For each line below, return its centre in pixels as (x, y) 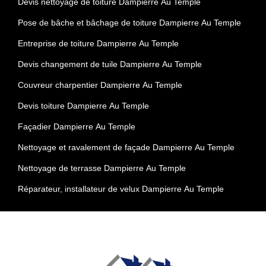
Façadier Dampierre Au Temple (77, 126)
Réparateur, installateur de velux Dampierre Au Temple (121, 189)
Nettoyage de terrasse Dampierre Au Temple (102, 168)
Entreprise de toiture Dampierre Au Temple (98, 43)
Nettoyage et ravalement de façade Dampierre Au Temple (126, 147)
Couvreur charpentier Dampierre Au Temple (100, 85)
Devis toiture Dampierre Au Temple (83, 105)
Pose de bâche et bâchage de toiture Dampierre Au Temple (129, 22)
